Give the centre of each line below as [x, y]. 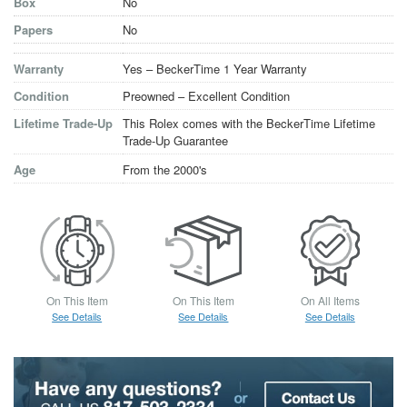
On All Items [330, 301]
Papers [33, 30]
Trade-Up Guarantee [175, 141]
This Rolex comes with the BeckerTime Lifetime [249, 124]
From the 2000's [165, 170]
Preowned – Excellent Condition [206, 96]
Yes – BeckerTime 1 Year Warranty [215, 69]
